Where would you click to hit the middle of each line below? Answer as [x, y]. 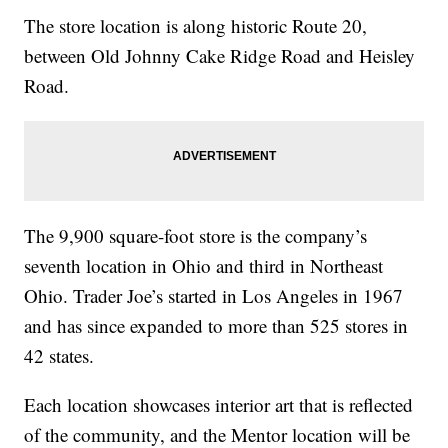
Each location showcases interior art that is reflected [219, 405]
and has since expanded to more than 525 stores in [216, 326]
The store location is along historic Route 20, [196, 26]
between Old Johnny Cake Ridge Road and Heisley [220, 56]
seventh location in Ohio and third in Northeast [204, 266]
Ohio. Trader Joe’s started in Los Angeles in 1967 [214, 296]
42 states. [59, 356]
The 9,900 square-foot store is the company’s [196, 236]
